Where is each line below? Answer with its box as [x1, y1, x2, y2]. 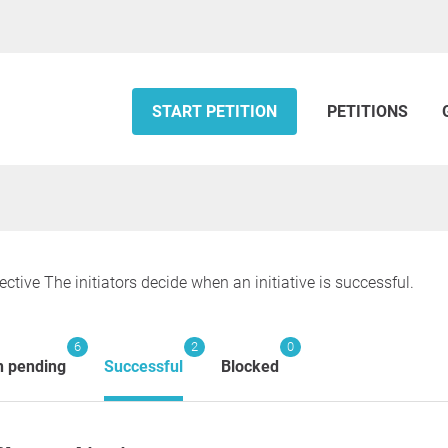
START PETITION [152, 102, 277, 121]
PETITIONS [327, 102, 412, 121]
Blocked [221, 357, 279, 376]
